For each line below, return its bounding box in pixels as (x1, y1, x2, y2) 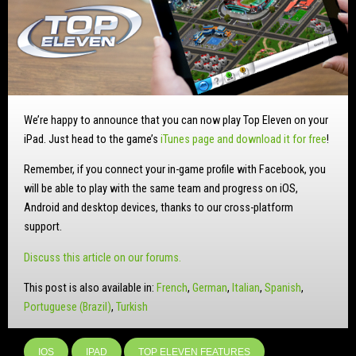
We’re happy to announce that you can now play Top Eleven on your (24, 113, 328, 127)
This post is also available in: (24, 281, 157, 296)
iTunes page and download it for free (161, 132, 327, 146)
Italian (232, 281, 260, 296)
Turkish (116, 300, 148, 315)
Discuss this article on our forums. (24, 250, 181, 265)
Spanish (265, 281, 301, 296)
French (157, 281, 188, 296)
